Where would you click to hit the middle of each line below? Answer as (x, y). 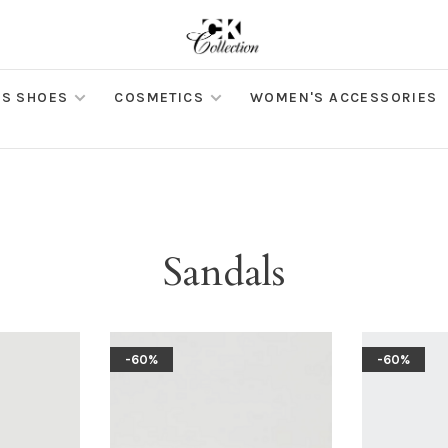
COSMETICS (159, 97)
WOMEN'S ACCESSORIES (344, 97)
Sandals (224, 272)
